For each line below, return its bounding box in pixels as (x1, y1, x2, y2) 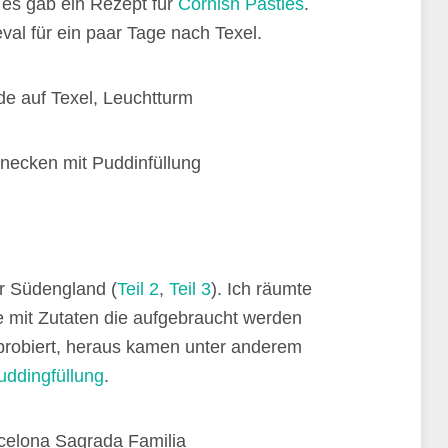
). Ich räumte (211, 279, 312, 299)
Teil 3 (169, 279, 211, 299)
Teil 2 (117, 279, 159, 299)
